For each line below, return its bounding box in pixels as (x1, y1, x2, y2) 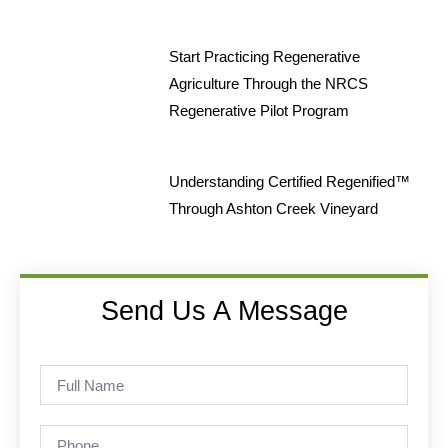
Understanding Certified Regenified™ (168, 172, 410, 190)
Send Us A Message (100, 296, 348, 327)
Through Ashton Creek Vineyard (168, 199, 378, 217)
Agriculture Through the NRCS (168, 74, 368, 92)
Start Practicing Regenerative (168, 47, 360, 65)
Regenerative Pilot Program (168, 101, 349, 119)
